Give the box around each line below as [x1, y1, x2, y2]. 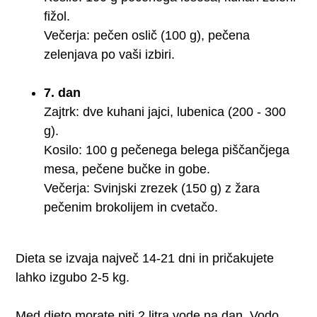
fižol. [44, 8, 71, 23]
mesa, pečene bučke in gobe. [44, 161, 211, 176]
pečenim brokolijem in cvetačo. [44, 200, 219, 214]
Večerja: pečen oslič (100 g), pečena [44, 28, 250, 42]
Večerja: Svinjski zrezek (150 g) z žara [44, 180, 260, 195]
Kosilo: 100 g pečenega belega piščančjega [44, 142, 290, 157]
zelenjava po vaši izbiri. [44, 47, 175, 62]
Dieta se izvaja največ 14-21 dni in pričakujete [16, 250, 275, 265]
